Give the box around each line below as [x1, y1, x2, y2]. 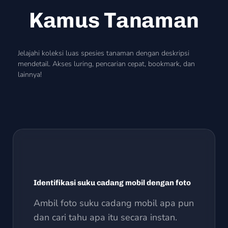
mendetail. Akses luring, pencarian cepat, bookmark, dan [18, 59, 195, 69]
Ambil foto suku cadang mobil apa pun [34, 196, 194, 209]
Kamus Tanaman [28, 7, 199, 33]
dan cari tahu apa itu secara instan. [34, 211, 177, 223]
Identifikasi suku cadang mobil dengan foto [34, 178, 191, 187]
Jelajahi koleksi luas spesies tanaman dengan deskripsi [18, 48, 189, 58]
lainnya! [18, 69, 42, 79]
